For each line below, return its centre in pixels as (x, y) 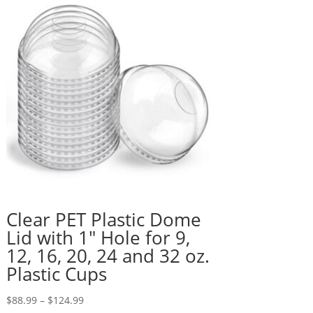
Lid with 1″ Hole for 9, (98, 238)
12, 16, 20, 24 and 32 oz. (108, 256)
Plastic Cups (56, 274)
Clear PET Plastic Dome (103, 220)
